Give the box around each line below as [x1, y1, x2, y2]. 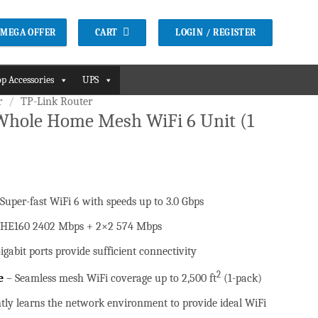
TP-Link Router [20, 95, 92, 108]
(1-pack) [220, 272, 262, 285]
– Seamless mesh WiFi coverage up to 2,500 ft [3, 272, 216, 285]
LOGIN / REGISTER [175, 26, 256, 38]
